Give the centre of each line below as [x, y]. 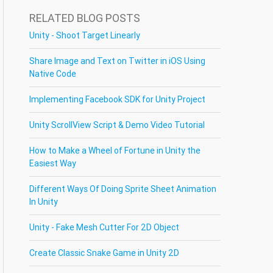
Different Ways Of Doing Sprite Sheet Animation [123, 189]
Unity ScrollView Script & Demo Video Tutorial [117, 125]
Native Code [53, 74]
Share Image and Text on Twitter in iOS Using [118, 61]
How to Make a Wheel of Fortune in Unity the [115, 151]
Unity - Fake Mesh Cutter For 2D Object [105, 227]
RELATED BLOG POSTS [85, 18]
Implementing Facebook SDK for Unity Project [118, 99]
